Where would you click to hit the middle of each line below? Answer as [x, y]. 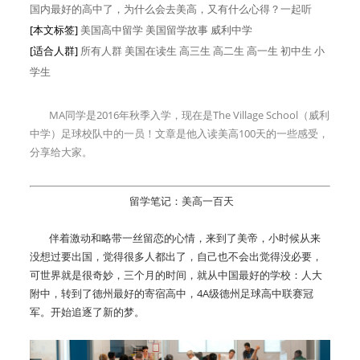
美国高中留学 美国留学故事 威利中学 [166, 30]
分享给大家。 [61, 152]
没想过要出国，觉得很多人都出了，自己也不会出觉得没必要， [176, 256]
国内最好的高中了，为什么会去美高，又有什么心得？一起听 [171, 9]
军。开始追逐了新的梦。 [87, 312]
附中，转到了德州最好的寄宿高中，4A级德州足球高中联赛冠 [172, 293]
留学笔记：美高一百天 [180, 201]
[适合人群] [55, 51]
